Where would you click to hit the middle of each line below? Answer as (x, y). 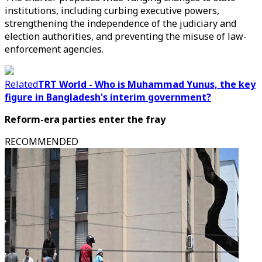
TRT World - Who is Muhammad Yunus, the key (147, 84)
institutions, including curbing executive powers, (112, 11)
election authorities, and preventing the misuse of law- (126, 36)
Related (21, 84)
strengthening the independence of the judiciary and (120, 23)
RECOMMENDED (42, 142)
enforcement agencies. (54, 49)
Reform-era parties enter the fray (85, 119)
